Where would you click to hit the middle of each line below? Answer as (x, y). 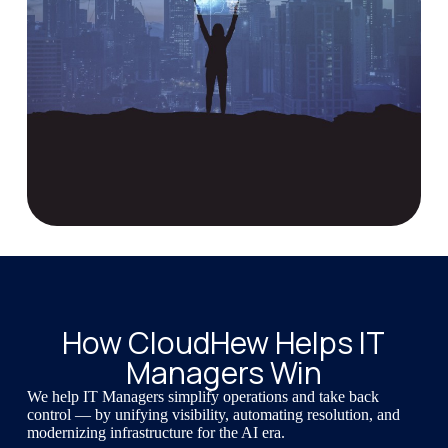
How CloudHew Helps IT (224, 343)
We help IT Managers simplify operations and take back (202, 397)
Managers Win (223, 373)
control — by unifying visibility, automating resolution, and (213, 415)
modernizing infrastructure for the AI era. (155, 433)
